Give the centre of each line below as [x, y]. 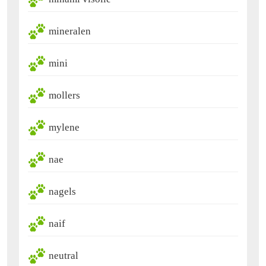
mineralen [70, 31]
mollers [64, 95]
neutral [64, 255]
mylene [64, 127]
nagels [62, 191]
